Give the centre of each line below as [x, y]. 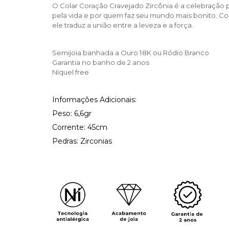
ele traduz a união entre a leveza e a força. [123, 25]
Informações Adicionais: [94, 100]
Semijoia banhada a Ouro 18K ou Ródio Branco [131, 53]
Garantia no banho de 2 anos [101, 62]
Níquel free [71, 72]
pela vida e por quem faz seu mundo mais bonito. [135, 15]
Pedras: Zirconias [82, 141]
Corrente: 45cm [80, 127]
